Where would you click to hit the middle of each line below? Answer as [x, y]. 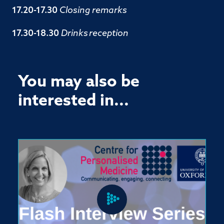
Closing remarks [93, 11]
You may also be [79, 82]
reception [108, 34]
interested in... [73, 101]
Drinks [74, 34]
